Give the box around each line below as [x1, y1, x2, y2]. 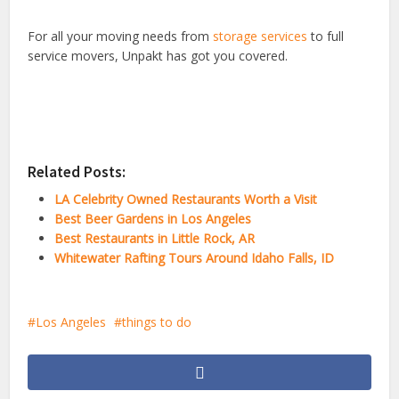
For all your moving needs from [28, 28, 214, 45]
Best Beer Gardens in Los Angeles [54, 210, 252, 228]
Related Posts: [28, 162, 126, 183]
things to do [122, 313, 192, 331]
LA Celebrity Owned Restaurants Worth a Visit [54, 191, 318, 208]
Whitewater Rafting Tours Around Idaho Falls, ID [54, 249, 335, 267]
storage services [213, 28, 308, 45]
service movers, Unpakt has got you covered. [28, 47, 289, 65]
